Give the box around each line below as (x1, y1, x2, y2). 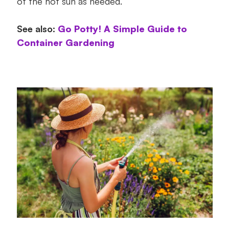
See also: (16, 22, 55, 34)
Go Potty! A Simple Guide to (57, 22, 187, 34)
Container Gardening (16, 36, 114, 48)
